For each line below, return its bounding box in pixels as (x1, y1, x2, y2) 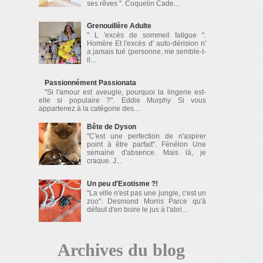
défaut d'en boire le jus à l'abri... (86, 205, 187, 214)
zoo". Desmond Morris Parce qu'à (86, 197, 206, 206)
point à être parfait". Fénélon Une (86, 140, 206, 149)
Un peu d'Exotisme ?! (86, 179, 158, 188)
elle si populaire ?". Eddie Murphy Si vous (39, 96, 206, 105)
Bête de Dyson (86, 122, 136, 131)
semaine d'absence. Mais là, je (86, 149, 206, 157)
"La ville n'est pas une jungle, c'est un (86, 189, 206, 198)
